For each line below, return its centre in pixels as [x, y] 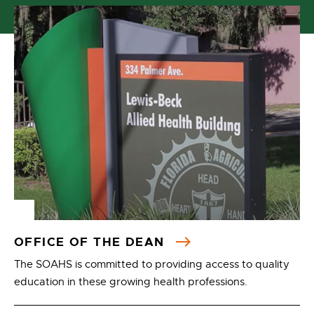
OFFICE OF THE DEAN [91, 242]
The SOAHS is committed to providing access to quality [152, 264]
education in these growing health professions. [131, 282]
